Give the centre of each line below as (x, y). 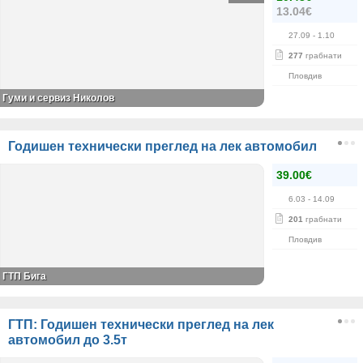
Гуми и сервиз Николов (58, 98)
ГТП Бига (24, 276)
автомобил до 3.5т (68, 340)
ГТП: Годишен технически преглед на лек (141, 325)
